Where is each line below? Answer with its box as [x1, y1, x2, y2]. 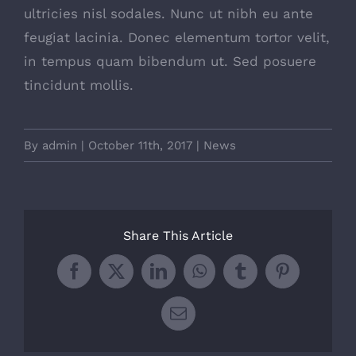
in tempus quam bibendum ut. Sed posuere [24, 52, 316, 69]
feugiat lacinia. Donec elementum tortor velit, [24, 29, 330, 45]
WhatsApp [198, 269, 270, 287]
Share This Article [123, 227, 233, 243]
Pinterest [281, 269, 340, 287]
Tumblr [238, 269, 289, 287]
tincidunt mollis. [24, 76, 133, 93]
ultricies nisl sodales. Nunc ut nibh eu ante [24, 5, 313, 21]
